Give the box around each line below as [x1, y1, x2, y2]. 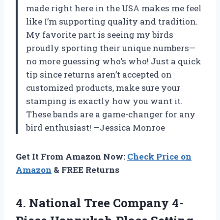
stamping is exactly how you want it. [26, 95, 183, 107]
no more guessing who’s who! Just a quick [26, 55, 201, 67]
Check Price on [127, 150, 192, 162]
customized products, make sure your [26, 82, 181, 93]
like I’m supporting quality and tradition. [26, 15, 198, 27]
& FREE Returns [52, 164, 119, 175]
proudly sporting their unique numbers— [26, 42, 195, 54]
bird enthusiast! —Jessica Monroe [26, 121, 165, 133]
